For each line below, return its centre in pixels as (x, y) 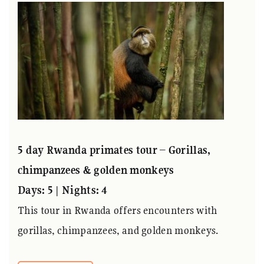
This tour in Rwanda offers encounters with (118, 210)
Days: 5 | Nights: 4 (63, 190)
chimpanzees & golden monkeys (96, 170)
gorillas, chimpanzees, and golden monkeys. (118, 230)
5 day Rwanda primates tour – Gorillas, (114, 150)
